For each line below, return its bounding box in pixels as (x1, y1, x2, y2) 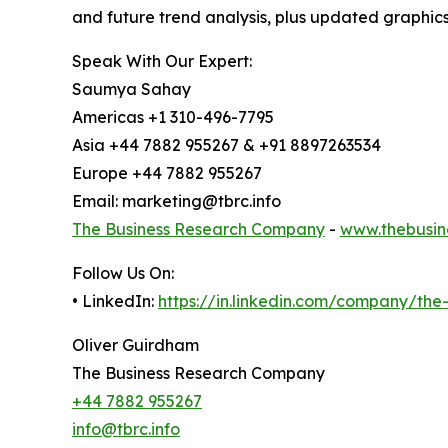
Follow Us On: (72, 262, 174, 283)
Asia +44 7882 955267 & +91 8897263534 (72, 134, 381, 155)
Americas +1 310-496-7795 (72, 106, 274, 127)
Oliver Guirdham (72, 334, 199, 355)
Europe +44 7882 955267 (72, 162, 262, 183)
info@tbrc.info (72, 418, 180, 439)
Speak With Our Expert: (72, 50, 252, 71)
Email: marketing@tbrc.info (72, 190, 281, 211)
